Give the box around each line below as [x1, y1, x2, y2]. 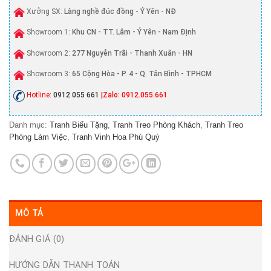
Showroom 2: [25, 48, 72, 57]
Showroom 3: [25, 70, 72, 79]
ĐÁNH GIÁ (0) [9, 233, 65, 244]
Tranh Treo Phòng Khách [113, 120, 200, 129]
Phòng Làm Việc [9, 132, 67, 142]
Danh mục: [9, 120, 50, 129]
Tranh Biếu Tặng [50, 120, 108, 129]
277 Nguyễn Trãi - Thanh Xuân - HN [72, 48, 192, 57]
